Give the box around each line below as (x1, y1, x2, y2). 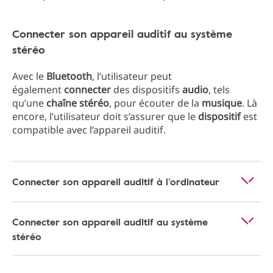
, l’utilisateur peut (92, 69, 172, 83)
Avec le (12, 69, 46, 83)
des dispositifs (111, 83, 182, 96)
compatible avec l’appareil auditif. (12, 123, 166, 136)
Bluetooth (46, 69, 92, 83)
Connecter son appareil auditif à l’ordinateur (12, 174, 219, 189)
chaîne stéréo (46, 96, 109, 110)
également (12, 83, 64, 96)
